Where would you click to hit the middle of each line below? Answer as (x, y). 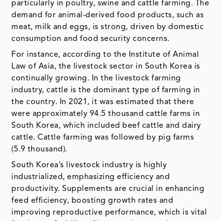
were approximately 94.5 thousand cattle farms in (106, 114)
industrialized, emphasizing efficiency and (91, 177)
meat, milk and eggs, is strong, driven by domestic (108, 27)
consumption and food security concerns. (91, 39)
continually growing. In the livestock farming (96, 79)
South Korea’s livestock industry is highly (89, 166)
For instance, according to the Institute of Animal (105, 55)
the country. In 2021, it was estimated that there (103, 102)
